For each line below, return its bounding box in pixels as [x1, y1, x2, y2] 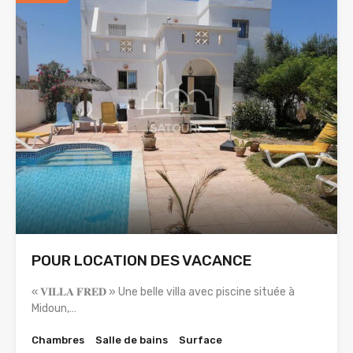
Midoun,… [32, 302, 76, 316]
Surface [179, 334, 222, 347]
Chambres [32, 334, 84, 347]
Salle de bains [95, 334, 168, 347]
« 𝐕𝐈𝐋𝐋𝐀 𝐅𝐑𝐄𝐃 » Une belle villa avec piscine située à [32, 285, 295, 299]
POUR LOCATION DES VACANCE [32, 251, 252, 270]
